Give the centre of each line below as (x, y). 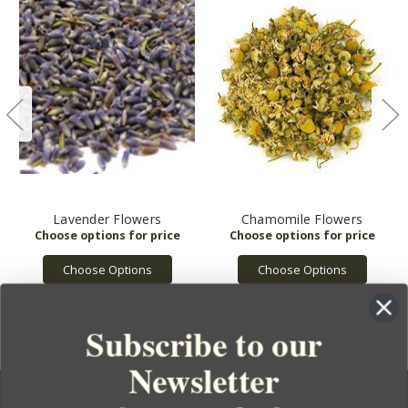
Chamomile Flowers (302, 219)
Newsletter (204, 380)
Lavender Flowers (107, 219)
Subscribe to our (204, 344)
